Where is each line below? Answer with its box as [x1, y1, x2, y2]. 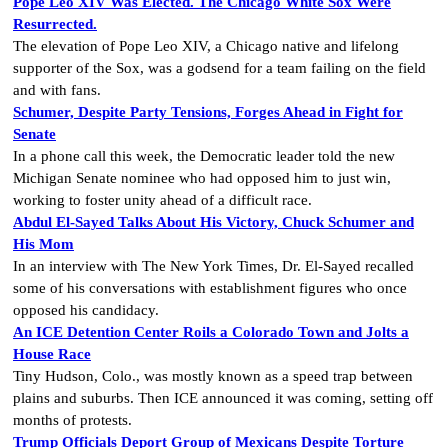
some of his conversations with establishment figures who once [13, 280, 407, 296]
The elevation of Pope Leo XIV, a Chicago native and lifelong [13, 38, 399, 54]
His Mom [13, 236, 74, 252]
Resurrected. [13, 16, 97, 32]
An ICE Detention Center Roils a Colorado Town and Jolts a [13, 324, 409, 340]
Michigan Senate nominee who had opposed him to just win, [13, 170, 391, 186]
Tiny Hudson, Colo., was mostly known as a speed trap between [13, 368, 413, 384]
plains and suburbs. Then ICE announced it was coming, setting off [13, 390, 433, 406]
